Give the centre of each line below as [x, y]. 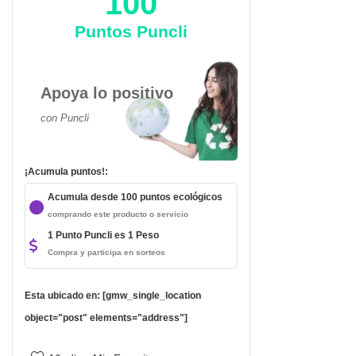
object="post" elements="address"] [106, 318]
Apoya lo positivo [106, 93]
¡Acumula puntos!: [66, 172]
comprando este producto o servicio [118, 214]
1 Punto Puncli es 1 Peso [103, 235]
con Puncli [64, 118]
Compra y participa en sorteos [106, 252]
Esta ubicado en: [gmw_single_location [112, 296]
